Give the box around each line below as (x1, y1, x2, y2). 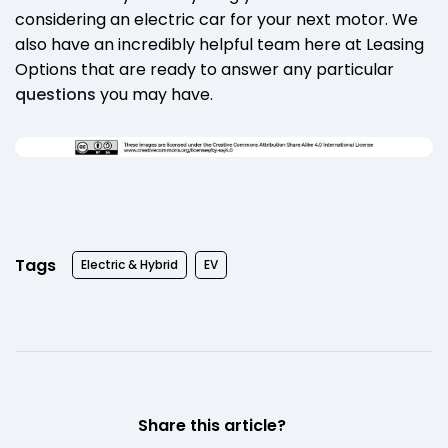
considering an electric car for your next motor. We (15, 8, 418, 32)
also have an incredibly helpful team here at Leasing (15, 33, 424, 57)
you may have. (96, 83, 217, 107)
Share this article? (138, 414, 286, 438)
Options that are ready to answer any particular (15, 58, 394, 82)
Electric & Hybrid (81, 256, 178, 274)
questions (15, 83, 96, 107)
